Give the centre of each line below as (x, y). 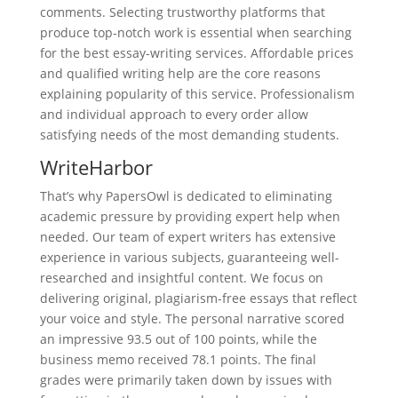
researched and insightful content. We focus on (181, 277)
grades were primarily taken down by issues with (186, 379)
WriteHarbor (96, 167)
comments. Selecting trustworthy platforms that (182, 12)
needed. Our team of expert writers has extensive (187, 236)
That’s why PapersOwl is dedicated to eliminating (186, 195)
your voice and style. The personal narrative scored (192, 318)
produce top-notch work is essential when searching (195, 32)
